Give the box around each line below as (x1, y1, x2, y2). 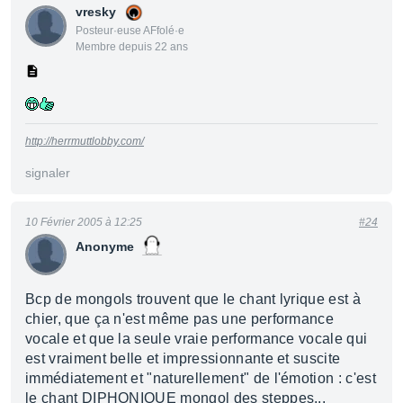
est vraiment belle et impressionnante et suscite (25, 351, 341, 366)
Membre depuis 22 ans (76, 40, 188, 53)
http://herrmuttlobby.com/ (25, 135, 144, 148)
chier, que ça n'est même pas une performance (25, 311, 335, 327)
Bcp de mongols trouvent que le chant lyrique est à (25, 291, 362, 307)
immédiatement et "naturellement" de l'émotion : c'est (25, 371, 376, 386)
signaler (25, 166, 70, 180)
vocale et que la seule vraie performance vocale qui (25, 331, 368, 346)
